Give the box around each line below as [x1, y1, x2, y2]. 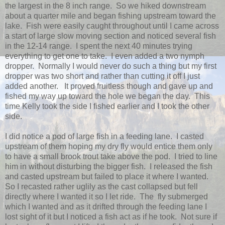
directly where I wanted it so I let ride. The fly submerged [5, 192, 208, 201]
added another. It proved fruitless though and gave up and [5, 81, 213, 90]
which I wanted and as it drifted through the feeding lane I [5, 202, 207, 211]
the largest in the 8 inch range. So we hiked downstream [5, 1, 206, 10]
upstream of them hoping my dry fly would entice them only [5, 142, 212, 151]
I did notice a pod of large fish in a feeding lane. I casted [5, 132, 204, 141]
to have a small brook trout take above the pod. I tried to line [5, 152, 217, 161]
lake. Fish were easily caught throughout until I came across [5, 21, 219, 30]
